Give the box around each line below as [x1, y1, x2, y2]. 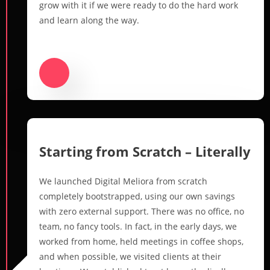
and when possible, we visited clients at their [39, 250, 221, 262]
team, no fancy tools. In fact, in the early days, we [39, 220, 237, 232]
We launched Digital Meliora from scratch [39, 175, 207, 187]
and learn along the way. [39, 14, 139, 26]
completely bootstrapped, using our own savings [39, 190, 235, 202]
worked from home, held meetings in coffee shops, [39, 235, 243, 247]
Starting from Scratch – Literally [39, 142, 251, 160]
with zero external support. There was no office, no [39, 205, 244, 217]
